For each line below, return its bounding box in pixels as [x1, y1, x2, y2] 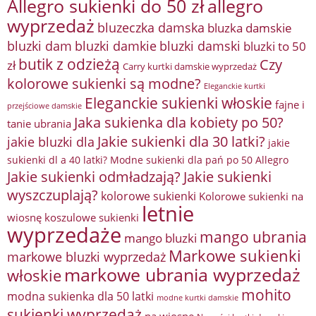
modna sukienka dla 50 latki [7, 288, 154, 304]
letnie [142, 200, 194, 228]
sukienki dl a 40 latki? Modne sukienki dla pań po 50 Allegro [7, 154, 288, 166]
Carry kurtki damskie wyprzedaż [123, 61, 257, 73]
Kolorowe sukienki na [199, 189, 303, 203]
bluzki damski [159, 37, 241, 54]
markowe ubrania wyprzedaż [64, 263, 300, 286]
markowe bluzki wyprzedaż [7, 248, 166, 265]
